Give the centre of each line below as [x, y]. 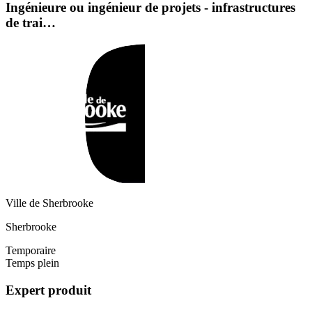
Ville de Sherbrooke [49, 203]
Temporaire [31, 250]
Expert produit [48, 290]
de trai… [31, 23]
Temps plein [32, 263]
